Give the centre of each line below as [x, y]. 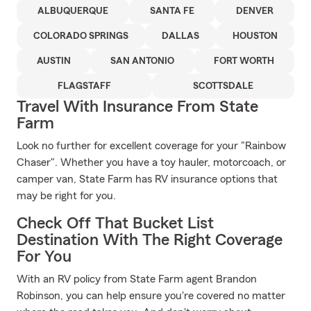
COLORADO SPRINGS [81, 36]
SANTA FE [172, 11]
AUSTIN [53, 61]
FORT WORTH [244, 61]
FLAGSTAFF [84, 86]
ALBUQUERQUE [73, 11]
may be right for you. [66, 196]
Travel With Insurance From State [137, 107]
